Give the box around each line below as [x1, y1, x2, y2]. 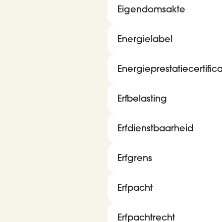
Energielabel [117, 33, 172, 45]
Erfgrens [117, 152, 152, 164]
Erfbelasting [117, 93, 167, 104]
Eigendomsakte [117, 3, 185, 15]
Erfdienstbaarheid [117, 122, 193, 134]
